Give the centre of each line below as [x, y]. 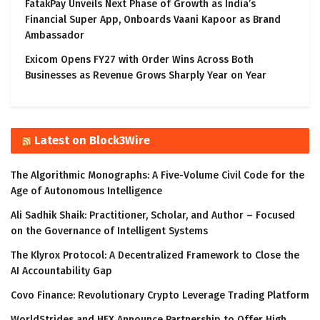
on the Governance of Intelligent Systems [109, 231]
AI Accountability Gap [61, 271]
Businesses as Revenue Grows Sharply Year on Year [146, 76]
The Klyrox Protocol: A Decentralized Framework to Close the [155, 256]
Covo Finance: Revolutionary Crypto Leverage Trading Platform [160, 296]
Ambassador [55, 36]
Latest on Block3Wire [92, 141]
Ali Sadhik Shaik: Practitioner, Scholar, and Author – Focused [153, 216]
